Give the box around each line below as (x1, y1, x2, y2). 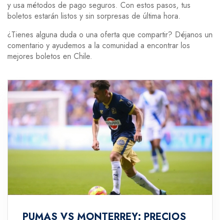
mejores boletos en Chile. (7, 51, 92, 62)
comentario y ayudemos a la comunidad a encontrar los (7, 40, 190, 51)
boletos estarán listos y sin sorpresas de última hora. (7, 10, 181, 22)
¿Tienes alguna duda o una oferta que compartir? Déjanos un (7, 29, 213, 40)
